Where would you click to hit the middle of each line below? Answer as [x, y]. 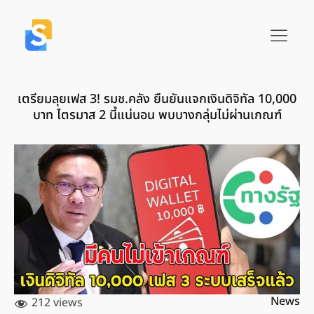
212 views [57, 303]
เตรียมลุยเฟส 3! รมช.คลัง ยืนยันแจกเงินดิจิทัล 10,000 [157, 99]
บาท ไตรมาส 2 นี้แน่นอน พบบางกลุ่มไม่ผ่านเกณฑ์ [157, 115]
